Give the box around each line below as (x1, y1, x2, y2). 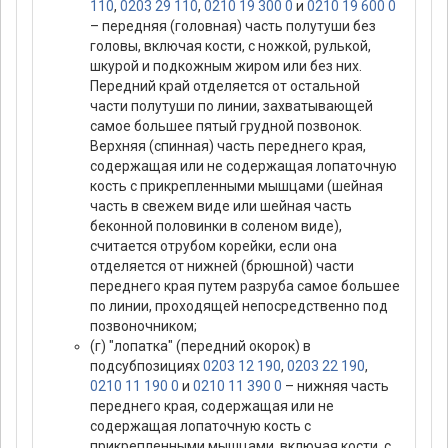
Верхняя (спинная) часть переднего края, (90, 138, 366, 155)
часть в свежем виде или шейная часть (90, 198, 352, 215)
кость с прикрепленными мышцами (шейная (90, 178, 383, 195)
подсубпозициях (90, 358, 203, 375)
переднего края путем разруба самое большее (90, 278, 400, 295)
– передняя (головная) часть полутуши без (90, 18, 376, 35)
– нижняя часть (282, 378, 389, 395)
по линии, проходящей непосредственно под (90, 298, 388, 315)
